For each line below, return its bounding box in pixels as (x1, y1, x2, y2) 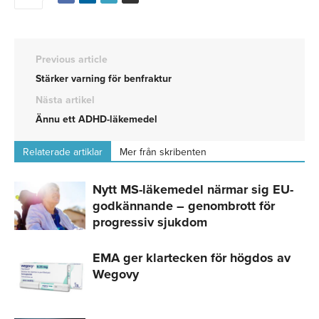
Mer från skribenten (120, 145, 206, 158)
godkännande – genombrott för (93, 197, 275, 214)
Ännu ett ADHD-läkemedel (36, 113, 157, 125)
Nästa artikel (36, 93, 95, 106)
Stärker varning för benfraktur (36, 72, 172, 85)
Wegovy (93, 266, 139, 282)
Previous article (36, 53, 108, 66)
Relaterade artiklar (23, 145, 103, 158)
